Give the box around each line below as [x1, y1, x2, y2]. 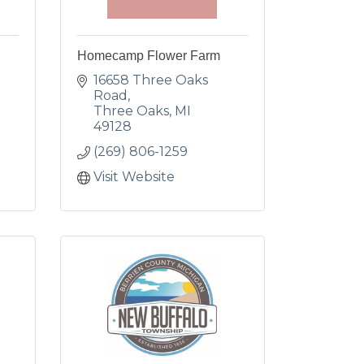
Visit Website [93, 169, 175, 184]
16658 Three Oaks [93, 72, 208, 88]
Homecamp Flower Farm [76, 49, 220, 63]
